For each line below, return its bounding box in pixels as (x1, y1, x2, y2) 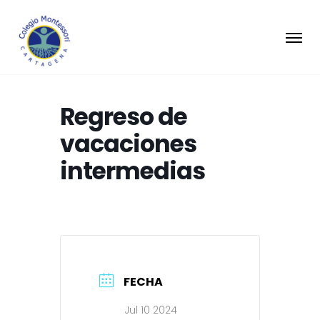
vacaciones (60, 127, 196, 161)
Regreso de (60, 100, 187, 134)
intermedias (60, 154, 205, 188)
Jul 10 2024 (124, 303, 177, 317)
